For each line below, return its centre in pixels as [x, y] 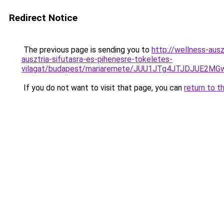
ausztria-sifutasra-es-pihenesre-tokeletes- [97, 59]
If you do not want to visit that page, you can [103, 88]
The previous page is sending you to [86, 50]
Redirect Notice [43, 18]
